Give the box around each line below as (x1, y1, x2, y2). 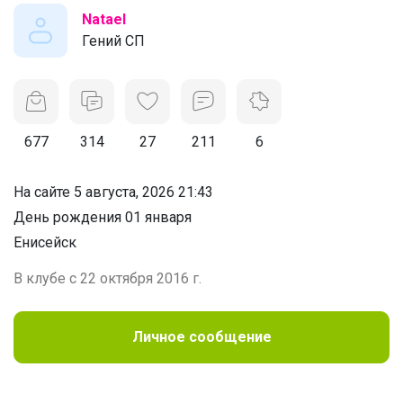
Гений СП (82, 31, 145, 49)
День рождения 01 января (13, 208, 192, 226)
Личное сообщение (131, 327, 272, 345)
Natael (82, 10, 126, 28)
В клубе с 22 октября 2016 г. (13, 269, 201, 287)
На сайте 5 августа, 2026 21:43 (13, 183, 213, 201)
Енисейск (13, 233, 76, 251)
